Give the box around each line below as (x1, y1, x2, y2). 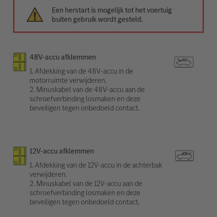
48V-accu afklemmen (29, 51, 96, 62)
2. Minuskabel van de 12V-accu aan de (29, 178, 142, 188)
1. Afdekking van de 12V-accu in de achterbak (29, 159, 162, 170)
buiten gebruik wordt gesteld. (52, 14, 143, 24)
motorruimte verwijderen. (29, 75, 107, 85)
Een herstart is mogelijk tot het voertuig (52, 4, 172, 15)
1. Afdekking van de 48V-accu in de (29, 65, 133, 76)
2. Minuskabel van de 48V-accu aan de (29, 84, 145, 94)
